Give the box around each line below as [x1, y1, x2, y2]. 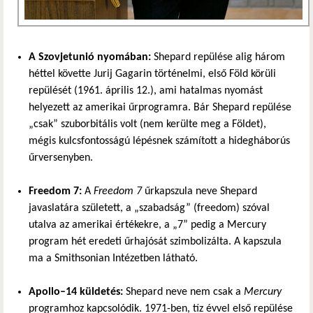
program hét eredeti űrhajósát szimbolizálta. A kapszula [29, 235, 282, 247]
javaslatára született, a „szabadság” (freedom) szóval [29, 202, 270, 214]
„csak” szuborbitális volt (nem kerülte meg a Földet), [29, 118, 266, 130]
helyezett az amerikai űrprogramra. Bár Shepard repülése [29, 101, 291, 113]
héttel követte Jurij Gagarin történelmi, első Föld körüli [29, 68, 276, 80]
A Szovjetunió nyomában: [29, 51, 151, 63]
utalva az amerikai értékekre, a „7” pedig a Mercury [29, 219, 266, 231]
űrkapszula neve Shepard [142, 185, 257, 197]
